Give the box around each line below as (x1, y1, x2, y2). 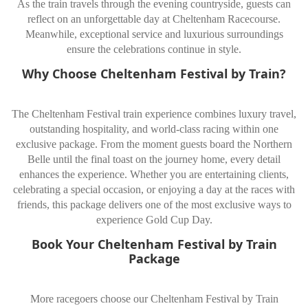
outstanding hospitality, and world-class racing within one (30, 122, 278, 135)
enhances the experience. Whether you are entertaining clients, (19, 168, 289, 180)
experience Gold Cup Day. (96, 213, 212, 225)
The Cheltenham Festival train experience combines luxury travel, (12, 107, 296, 120)
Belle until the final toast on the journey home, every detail (27, 153, 280, 165)
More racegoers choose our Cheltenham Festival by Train (30, 292, 278, 305)
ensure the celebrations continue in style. (67, 43, 241, 56)
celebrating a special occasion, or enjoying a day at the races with (13, 183, 295, 195)
